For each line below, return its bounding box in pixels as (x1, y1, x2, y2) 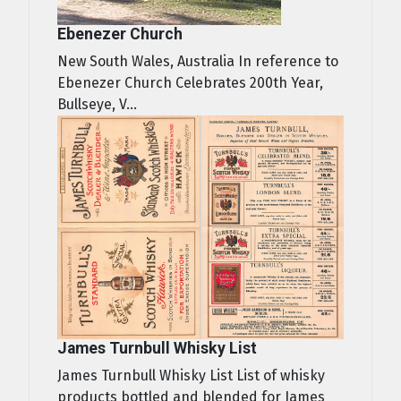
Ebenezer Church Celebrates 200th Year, (57, 73, 323, 91)
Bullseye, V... (57, 95, 137, 113)
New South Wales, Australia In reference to (57, 52, 338, 70)
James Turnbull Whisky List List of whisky (57, 366, 325, 384)
